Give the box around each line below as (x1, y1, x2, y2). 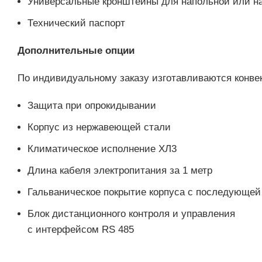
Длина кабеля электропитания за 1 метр (27, 165, 212, 176)
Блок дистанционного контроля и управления (27, 208, 235, 219)
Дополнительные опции (18, 45, 135, 56)
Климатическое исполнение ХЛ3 (27, 143, 177, 154)
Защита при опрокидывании (27, 100, 156, 111)
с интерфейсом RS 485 (27, 224, 134, 235)
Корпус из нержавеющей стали (27, 122, 171, 133)
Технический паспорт (27, 18, 125, 29)
